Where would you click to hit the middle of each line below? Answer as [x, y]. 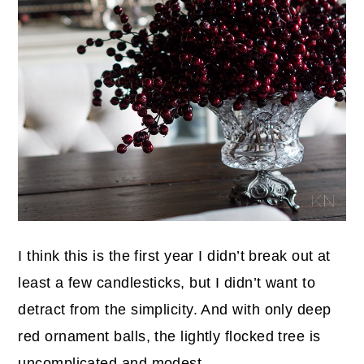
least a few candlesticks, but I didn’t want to [167, 282]
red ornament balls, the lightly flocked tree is [169, 336]
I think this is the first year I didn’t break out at [174, 256]
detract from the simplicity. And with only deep [175, 309]
